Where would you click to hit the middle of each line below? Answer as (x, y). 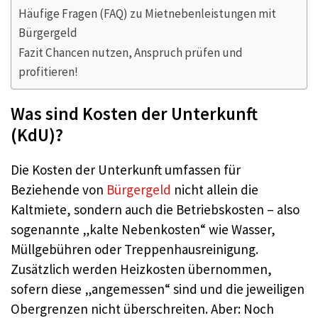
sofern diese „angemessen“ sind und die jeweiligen (158, 289)
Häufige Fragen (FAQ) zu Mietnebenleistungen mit (147, 14)
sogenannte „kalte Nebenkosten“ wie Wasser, (143, 230)
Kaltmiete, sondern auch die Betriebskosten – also (155, 210)
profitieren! (48, 72)
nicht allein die (215, 190)
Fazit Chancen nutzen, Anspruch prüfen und (131, 53)
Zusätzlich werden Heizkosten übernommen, (141, 269)
